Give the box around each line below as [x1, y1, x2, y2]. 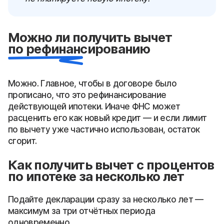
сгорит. [8, 136, 37, 146]
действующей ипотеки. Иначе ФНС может [8, 101, 180, 112]
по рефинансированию [8, 41, 150, 57]
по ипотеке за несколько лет [8, 168, 184, 184]
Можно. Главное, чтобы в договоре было [8, 78, 176, 89]
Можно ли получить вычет [8, 29, 172, 45]
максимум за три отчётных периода [8, 206, 155, 216]
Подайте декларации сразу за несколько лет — [8, 194, 203, 205]
